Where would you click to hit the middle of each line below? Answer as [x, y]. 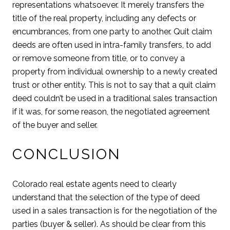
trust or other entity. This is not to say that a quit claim [114, 85]
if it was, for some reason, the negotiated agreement [111, 112]
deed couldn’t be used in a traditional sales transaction [115, 99]
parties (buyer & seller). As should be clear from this [109, 224]
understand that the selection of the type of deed [106, 197]
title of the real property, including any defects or [104, 18]
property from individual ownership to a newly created [115, 72]
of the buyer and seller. [55, 125]
